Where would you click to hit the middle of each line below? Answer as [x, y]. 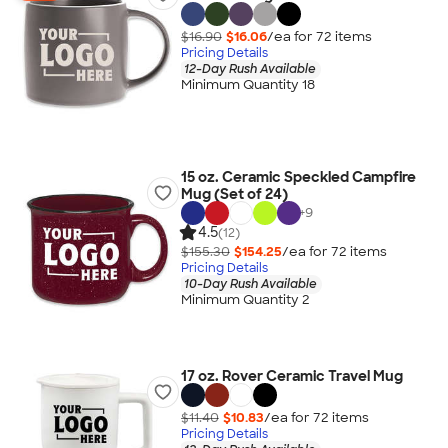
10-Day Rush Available [250, 283]
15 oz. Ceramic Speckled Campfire [298, 177]
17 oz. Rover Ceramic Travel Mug [291, 376]
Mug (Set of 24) [234, 194]
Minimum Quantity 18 [247, 85]
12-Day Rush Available [249, 68]
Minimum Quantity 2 [245, 300]
